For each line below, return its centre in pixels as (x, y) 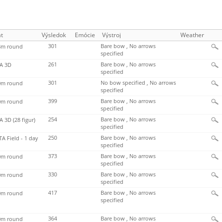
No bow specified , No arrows (138, 83)
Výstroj (111, 35)
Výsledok (54, 35)
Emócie (85, 35)
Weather (192, 35)
